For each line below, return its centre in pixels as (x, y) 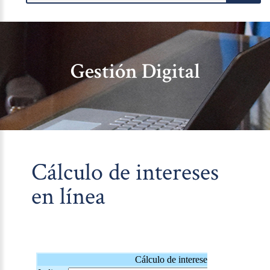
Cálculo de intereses (125, 173)
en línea (69, 197)
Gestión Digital (135, 72)
